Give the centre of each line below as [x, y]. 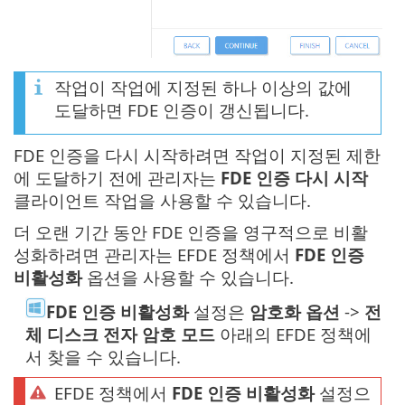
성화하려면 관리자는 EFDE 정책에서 [154, 255]
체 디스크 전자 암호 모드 [120, 334]
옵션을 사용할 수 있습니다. [188, 278]
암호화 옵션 [295, 312]
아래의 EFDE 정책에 [293, 334]
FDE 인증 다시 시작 [294, 178]
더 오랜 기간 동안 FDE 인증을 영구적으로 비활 [191, 232]
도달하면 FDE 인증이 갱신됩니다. [182, 110]
